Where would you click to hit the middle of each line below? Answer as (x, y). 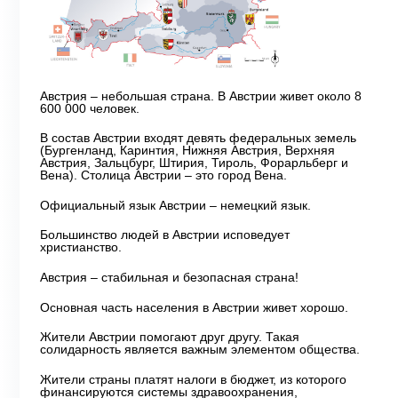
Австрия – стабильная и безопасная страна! (169, 277)
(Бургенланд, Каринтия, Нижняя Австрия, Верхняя (187, 151)
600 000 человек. (89, 108)
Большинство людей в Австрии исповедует (164, 235)
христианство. (80, 247)
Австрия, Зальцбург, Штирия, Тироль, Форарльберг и (194, 163)
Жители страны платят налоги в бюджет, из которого (193, 379)
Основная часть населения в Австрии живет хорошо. (194, 307)
